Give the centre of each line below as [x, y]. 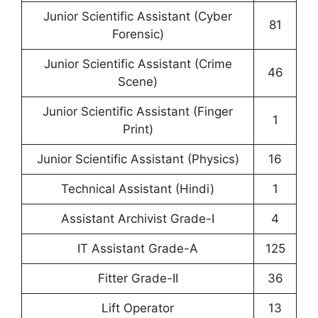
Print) [138, 130]
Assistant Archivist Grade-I [138, 219]
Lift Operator [138, 308]
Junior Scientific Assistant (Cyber [138, 17]
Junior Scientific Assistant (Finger [138, 112]
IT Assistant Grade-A [138, 249]
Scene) [138, 82]
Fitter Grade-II [138, 279]
